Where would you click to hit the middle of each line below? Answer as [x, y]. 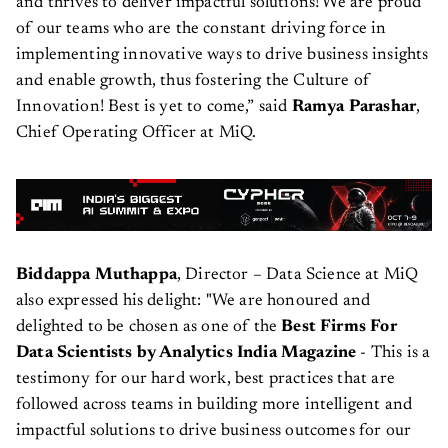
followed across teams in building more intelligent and [214, 405]
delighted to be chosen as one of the [149, 327]
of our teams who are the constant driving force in [201, 30]
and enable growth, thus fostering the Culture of [193, 82]
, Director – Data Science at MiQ [297, 275]
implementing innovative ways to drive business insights [222, 56]
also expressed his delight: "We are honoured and [193, 301]
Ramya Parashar [354, 108]
